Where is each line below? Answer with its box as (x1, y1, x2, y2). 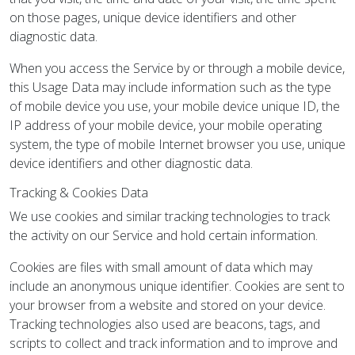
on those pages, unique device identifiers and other (10, 9, 296, 26)
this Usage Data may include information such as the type (10, 78, 331, 96)
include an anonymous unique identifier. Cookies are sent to (10, 277, 345, 295)
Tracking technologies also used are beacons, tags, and (10, 315, 320, 333)
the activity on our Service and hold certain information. (10, 227, 318, 244)
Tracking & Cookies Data (10, 184, 148, 201)
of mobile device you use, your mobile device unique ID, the (10, 97, 340, 115)
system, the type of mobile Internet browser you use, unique (10, 136, 345, 153)
